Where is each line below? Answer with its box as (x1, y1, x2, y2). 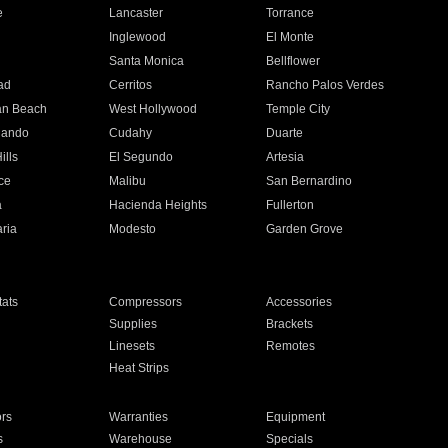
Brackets (266, 317, 314, 331)
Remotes (266, 339, 316, 353)
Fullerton (266, 198, 315, 212)
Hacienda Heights (108, 198, 207, 212)
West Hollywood (108, 102, 197, 116)
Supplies (108, 317, 157, 331)
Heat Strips (108, 361, 169, 375)
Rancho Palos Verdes (266, 78, 385, 92)
